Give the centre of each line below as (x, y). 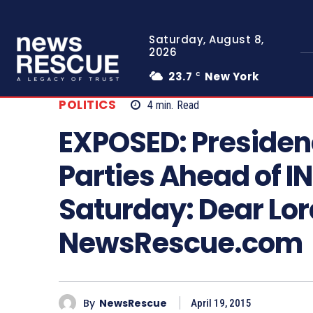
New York (232, 77)
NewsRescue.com (181, 243)
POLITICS (87, 105)
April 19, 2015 (221, 304)
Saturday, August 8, (206, 39)
